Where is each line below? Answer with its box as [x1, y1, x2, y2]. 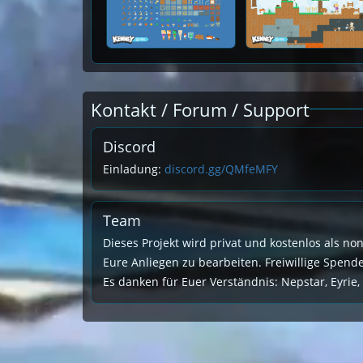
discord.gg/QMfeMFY [164, 160, 278, 177]
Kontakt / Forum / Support [91, 96, 310, 122]
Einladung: [103, 160, 164, 177]
